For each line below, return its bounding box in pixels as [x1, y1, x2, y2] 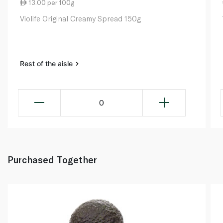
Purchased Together [7, 153, 97, 165]
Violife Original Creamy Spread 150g [20, 13, 141, 23]
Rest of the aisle [20, 59, 75, 68]
